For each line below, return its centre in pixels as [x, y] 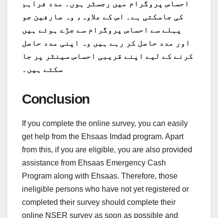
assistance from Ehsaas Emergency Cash [94, 163]
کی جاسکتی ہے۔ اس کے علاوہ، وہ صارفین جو [103, 17]
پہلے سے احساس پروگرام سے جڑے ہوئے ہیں [102, 30]
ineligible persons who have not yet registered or [105, 189]
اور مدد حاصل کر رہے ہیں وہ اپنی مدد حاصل [106, 43]
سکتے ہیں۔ [42, 69]
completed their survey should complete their [99, 202]
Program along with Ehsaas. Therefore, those [100, 176]
